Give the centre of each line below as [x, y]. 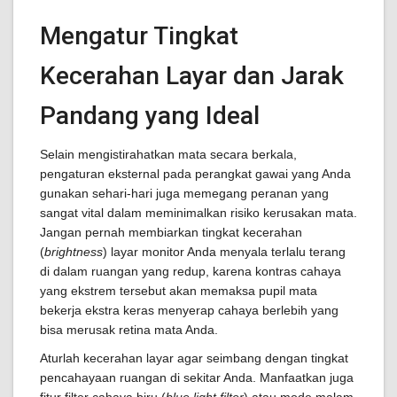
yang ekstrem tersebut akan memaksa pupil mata [179, 291]
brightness [74, 252]
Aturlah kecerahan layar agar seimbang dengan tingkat [194, 358]
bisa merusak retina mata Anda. [129, 330]
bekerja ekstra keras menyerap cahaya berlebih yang [189, 310]
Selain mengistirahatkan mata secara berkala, [168, 154]
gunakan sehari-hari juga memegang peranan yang [184, 193]
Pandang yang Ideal [150, 116]
